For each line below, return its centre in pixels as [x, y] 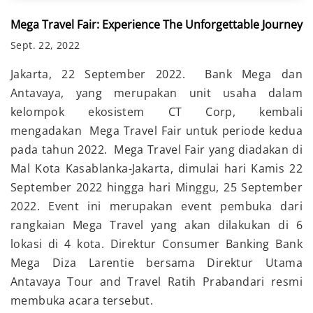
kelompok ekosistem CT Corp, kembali [156, 112]
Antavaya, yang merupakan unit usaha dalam [156, 93]
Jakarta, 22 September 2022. [98, 74]
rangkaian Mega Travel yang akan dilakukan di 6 [156, 225]
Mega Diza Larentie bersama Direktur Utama [156, 263]
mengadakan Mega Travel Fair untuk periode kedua [156, 131]
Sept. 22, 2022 [45, 45]
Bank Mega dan [244, 74]
